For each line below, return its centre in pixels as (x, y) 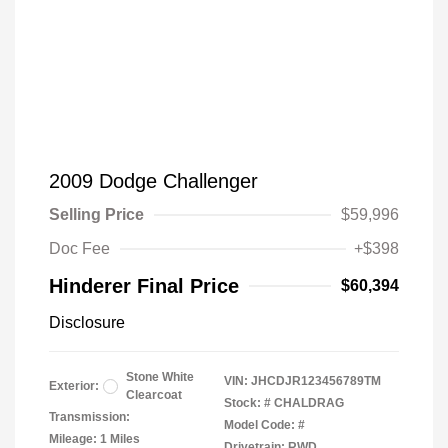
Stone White (160, 377)
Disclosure (87, 322)
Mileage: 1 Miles (94, 439)
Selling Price (96, 214)
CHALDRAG (309, 403)
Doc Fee (79, 248)
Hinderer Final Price (144, 286)
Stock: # (247, 403)
